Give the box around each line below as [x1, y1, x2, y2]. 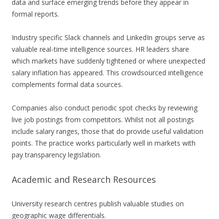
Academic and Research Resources [12, 174, 156, 186]
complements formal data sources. [12, 80, 123, 89]
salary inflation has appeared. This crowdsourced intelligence [12, 68, 203, 78]
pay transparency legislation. [12, 150, 101, 160]
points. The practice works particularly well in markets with [12, 138, 196, 148]
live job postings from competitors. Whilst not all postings [12, 115, 194, 125]
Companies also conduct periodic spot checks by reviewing [12, 103, 197, 113]
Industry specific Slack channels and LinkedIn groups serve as [12, 33, 205, 43]
